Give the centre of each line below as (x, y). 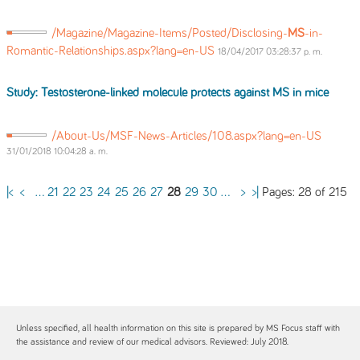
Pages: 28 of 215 (303, 192)
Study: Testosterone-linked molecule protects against (139, 93)
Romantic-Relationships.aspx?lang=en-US (112, 51)
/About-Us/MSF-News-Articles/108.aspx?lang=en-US (186, 136)
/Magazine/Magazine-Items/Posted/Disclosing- (170, 33)
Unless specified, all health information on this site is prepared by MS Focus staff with (178, 329)
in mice (309, 93)
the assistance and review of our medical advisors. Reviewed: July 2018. (152, 343)
